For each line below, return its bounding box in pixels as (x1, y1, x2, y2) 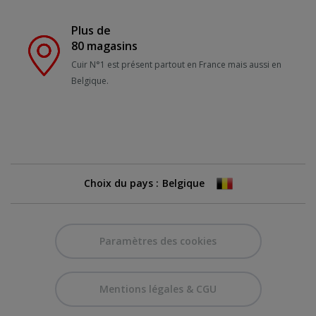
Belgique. (71, 75, 109, 87)
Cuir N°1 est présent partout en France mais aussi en (71, 59, 281, 71)
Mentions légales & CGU (99, 281, 217, 296)
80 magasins (71, 38, 138, 54)
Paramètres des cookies (99, 233, 217, 248)
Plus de (71, 23, 111, 38)
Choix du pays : (83, 176, 159, 190)
